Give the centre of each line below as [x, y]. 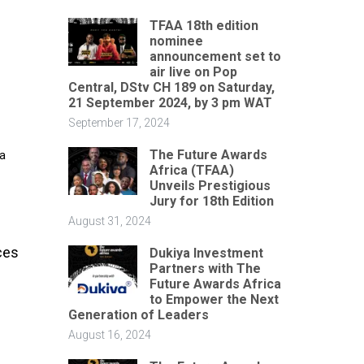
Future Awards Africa [215, 284]
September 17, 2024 [119, 122]
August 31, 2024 [109, 221]
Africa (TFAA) [191, 170]
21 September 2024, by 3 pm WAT [170, 102]
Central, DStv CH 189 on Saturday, [171, 87]
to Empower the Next [214, 299]
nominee [176, 41]
